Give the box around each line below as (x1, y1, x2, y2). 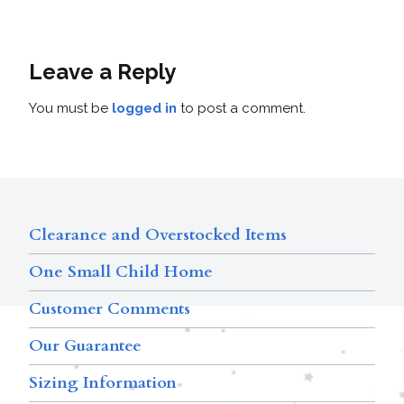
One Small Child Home (29, 260, 213, 283)
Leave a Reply (29, 58, 176, 85)
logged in (112, 99, 177, 116)
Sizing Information (29, 371, 177, 394)
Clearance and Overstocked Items (29, 223, 287, 246)
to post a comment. (177, 99, 306, 116)
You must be (29, 99, 112, 116)
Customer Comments (29, 297, 190, 320)
